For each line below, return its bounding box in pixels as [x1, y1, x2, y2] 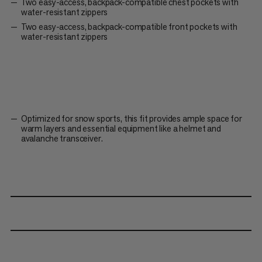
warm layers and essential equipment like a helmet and [20, 122, 221, 134]
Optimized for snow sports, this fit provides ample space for [20, 112, 242, 124]
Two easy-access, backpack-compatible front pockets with [20, 20, 237, 32]
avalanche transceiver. [20, 132, 103, 144]
